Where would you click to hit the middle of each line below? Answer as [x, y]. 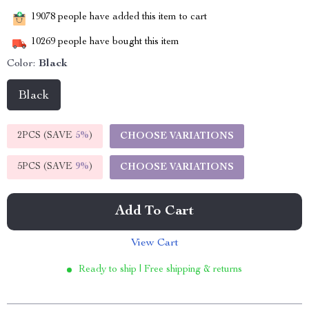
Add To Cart [154, 212]
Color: [21, 64]
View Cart [154, 243]
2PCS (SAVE [46, 136]
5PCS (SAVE [46, 167]
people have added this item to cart [131, 18]
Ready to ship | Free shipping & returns [160, 270]
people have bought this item [117, 42]
